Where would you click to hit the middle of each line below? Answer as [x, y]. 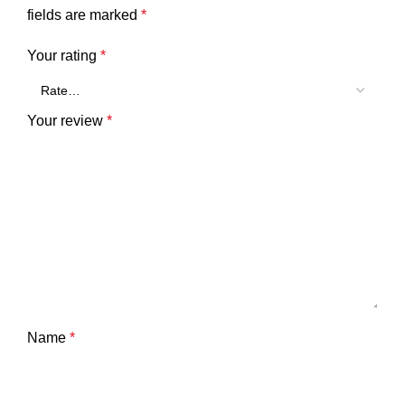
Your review [67, 121]
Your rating [64, 56]
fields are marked [84, 15]
